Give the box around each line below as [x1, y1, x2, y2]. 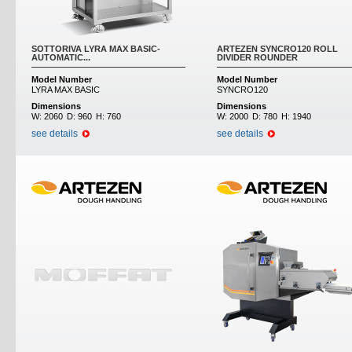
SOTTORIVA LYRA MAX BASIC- [31, 44, 160, 53]
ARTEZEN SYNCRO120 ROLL [217, 44, 338, 53]
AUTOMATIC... [31, 53, 90, 62]
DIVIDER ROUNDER [217, 53, 298, 62]
